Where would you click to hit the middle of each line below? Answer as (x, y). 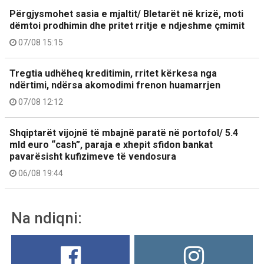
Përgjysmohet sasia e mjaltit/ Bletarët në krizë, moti (126, 14)
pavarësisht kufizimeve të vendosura (93, 156)
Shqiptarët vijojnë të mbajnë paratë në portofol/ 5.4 (124, 133)
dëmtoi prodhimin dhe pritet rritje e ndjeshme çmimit (127, 26)
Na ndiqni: (47, 218)
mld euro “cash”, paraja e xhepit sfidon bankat (111, 145)
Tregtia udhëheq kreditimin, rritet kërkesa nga (113, 73)
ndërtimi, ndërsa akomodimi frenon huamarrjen (115, 85)
